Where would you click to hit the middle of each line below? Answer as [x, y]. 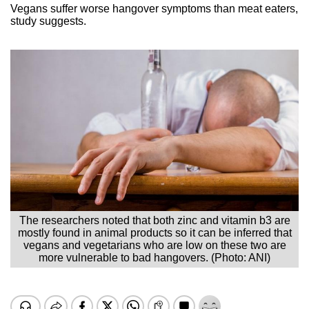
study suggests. [48, 21]
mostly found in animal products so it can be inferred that [154, 232]
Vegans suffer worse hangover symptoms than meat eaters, [154, 8]
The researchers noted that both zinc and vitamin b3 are [154, 220]
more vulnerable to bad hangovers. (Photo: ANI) [154, 257]
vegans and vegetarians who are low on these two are [154, 245]
